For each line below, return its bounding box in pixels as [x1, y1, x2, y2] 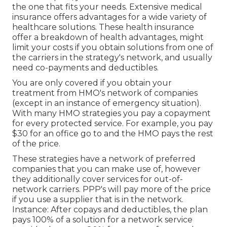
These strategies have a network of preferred [12, 154, 196, 164]
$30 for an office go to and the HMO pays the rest [12, 128, 213, 138]
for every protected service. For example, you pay [12, 118, 213, 128]
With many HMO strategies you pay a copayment [12, 108, 211, 118]
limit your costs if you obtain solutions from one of [12, 42, 213, 52]
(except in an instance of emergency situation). [12, 98, 201, 108]
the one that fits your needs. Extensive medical [12, 2, 202, 12]
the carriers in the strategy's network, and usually [12, 52, 212, 62]
